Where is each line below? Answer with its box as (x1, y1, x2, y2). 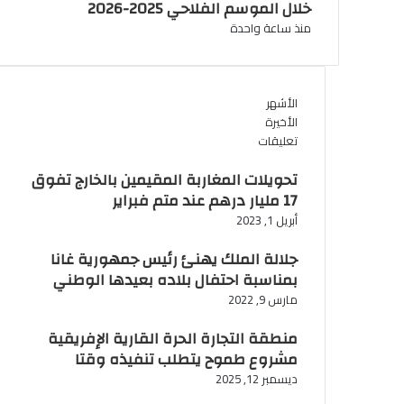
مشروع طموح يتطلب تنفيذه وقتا (74, 345, 298, 374)
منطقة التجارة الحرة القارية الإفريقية (47, 325, 298, 353)
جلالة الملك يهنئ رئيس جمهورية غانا (50, 245, 298, 274)
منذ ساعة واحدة (230, 17, 311, 40)
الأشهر (265, 92, 298, 115)
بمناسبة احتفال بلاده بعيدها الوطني (52, 266, 298, 295)
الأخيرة (264, 111, 298, 133)
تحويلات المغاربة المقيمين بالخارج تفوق (31, 166, 298, 195)
